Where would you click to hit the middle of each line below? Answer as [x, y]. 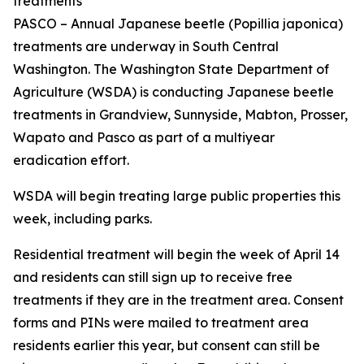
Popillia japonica [286, 24]
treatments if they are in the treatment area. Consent [178, 300]
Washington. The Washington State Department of [171, 69]
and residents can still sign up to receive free [153, 277]
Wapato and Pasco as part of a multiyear [144, 137]
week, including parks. [84, 219]
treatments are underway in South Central [146, 46]
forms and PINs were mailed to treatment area [161, 323]
